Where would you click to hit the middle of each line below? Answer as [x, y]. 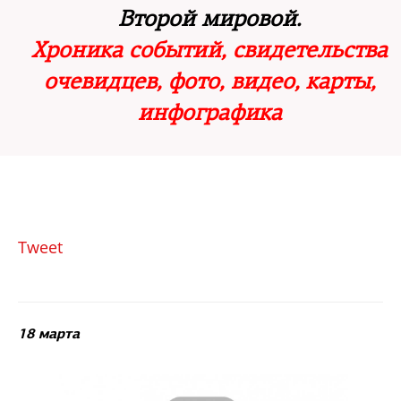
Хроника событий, [132, 50]
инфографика [209, 113]
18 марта [49, 333]
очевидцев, [106, 81]
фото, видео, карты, [272, 81]
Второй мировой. [209, 19]
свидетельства [310, 50]
